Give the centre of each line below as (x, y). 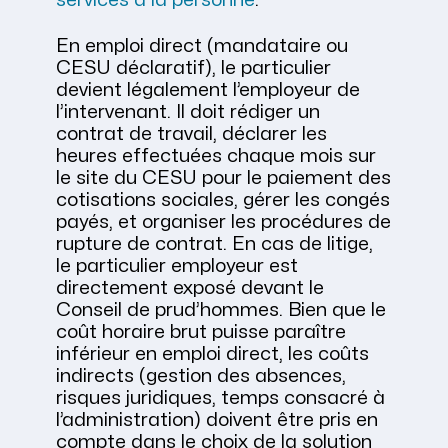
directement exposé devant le (190, 288)
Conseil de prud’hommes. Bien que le (221, 310)
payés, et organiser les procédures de (223, 222)
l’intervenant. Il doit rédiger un (188, 112)
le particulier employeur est (177, 266)
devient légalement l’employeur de (208, 90)
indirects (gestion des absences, (201, 376)
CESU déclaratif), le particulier (193, 68)
